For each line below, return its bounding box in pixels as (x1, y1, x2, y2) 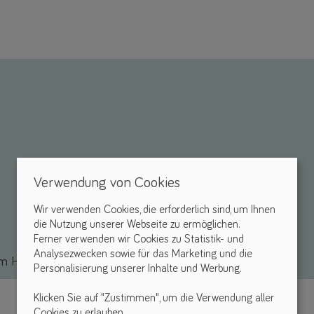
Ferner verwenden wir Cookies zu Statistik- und (34, 233, 244, 245)
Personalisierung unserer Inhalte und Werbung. (34, 263, 241, 274)
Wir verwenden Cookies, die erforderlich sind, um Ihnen (34, 204, 275, 215)
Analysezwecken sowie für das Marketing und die (34, 248, 252, 259)
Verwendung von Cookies (34, 176, 180, 190)
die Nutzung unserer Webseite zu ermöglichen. (34, 219, 240, 230)
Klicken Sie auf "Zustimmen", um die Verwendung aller (34, 292, 274, 303)
